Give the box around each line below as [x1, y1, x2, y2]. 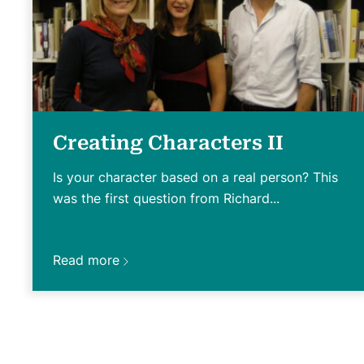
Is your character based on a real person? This [53, 168, 338, 185]
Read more [53, 251, 119, 268]
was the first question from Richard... [53, 189, 279, 206]
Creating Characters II [53, 131, 284, 154]
